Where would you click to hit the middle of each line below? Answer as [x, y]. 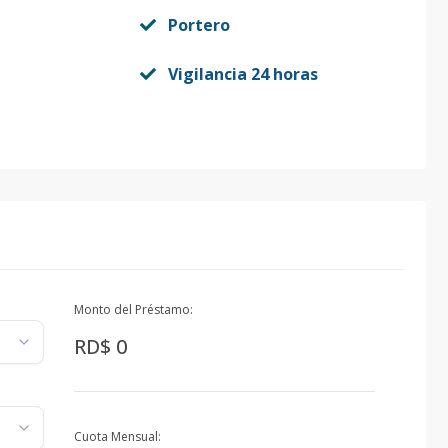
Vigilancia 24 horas [242, 74]
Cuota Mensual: [117, 437]
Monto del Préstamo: [133, 309]
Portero [198, 25]
